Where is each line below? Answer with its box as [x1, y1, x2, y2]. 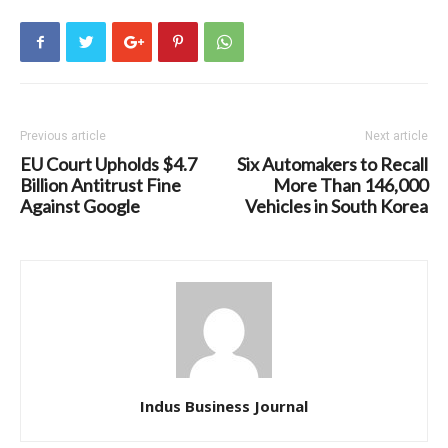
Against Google [20, 195, 140, 218]
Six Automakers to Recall [237, 153, 428, 176]
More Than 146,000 [273, 174, 428, 197]
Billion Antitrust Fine [20, 174, 181, 197]
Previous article [20, 129, 106, 144]
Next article [365, 129, 428, 144]
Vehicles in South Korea [245, 195, 428, 218]
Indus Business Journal [140, 396, 308, 417]
